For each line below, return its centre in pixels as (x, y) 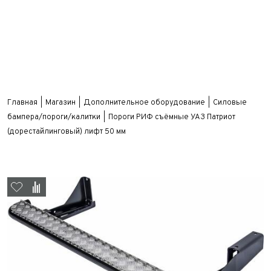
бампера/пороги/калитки (54, 117)
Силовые (230, 103)
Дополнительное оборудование (144, 103)
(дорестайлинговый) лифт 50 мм (67, 132)
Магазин (60, 103)
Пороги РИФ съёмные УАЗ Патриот (172, 117)
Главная (22, 103)
